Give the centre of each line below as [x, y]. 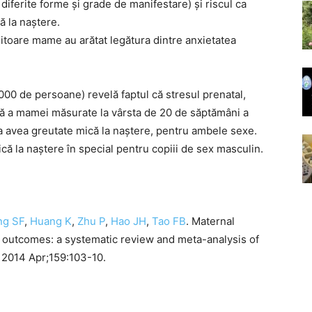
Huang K [51, 221]
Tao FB [169, 221]
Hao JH [128, 221]
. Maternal [210, 221]
